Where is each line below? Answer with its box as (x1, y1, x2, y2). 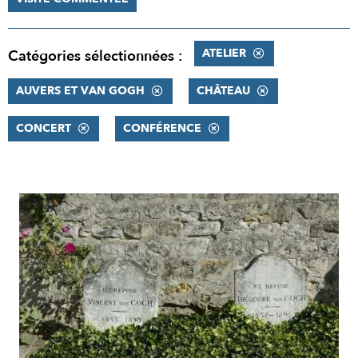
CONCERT (16, 121, 71, 136)
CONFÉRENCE (123, 121, 201, 136)
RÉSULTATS (7, 193, 103, 217)
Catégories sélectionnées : (8, 46, 182, 66)
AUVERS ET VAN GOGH (16, 83, 145, 98)
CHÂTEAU (197, 83, 250, 98)
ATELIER (202, 46, 246, 61)
